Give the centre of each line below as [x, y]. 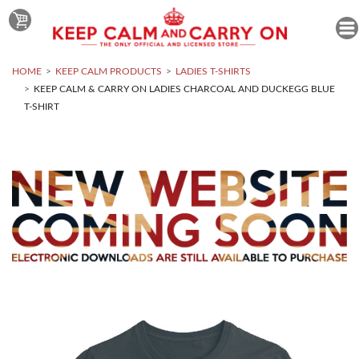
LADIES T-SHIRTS [213, 72]
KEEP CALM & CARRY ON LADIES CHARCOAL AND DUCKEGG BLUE [184, 89]
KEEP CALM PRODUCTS [109, 72]
